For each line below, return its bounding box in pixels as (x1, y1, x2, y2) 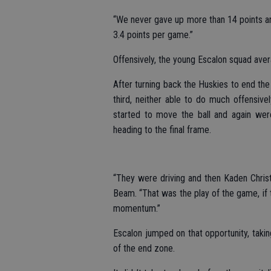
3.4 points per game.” (113, 29, 193, 41)
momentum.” (113, 203, 160, 214)
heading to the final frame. (113, 124, 211, 135)
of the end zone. (113, 243, 175, 254)
